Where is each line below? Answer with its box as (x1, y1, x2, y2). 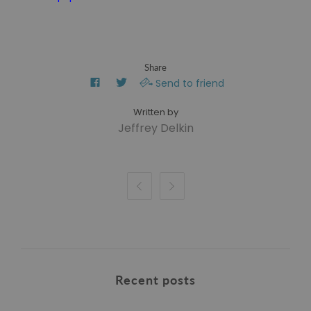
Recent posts (115, 272, 196, 288)
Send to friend (155, 76, 224, 91)
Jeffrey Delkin (117, 120, 194, 137)
